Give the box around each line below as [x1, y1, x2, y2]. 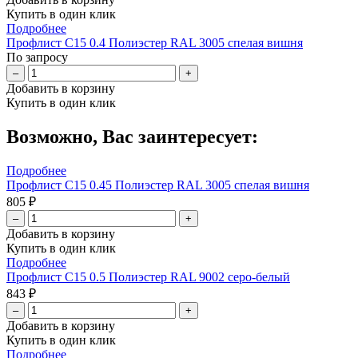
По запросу [6, 50, 68, 65]
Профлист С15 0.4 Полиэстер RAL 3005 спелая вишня [6, 36, 303, 50]
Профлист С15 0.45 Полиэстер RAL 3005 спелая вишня [6, 178, 309, 193]
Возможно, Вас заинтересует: [6, 126, 258, 148]
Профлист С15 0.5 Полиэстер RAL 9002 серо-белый [6, 270, 290, 284]
